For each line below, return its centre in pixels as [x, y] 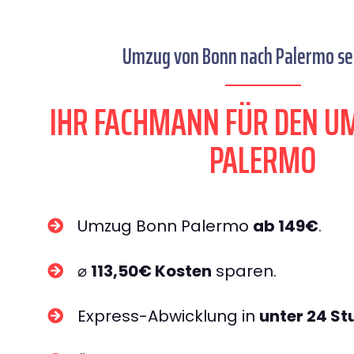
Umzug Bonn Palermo [165, 226]
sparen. [244, 271]
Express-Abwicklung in [168, 316]
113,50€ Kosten [151, 271]
